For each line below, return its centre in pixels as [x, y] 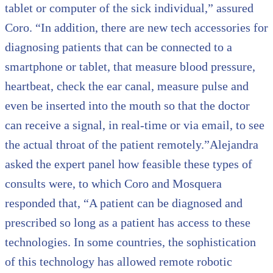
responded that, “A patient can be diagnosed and [124, 203]
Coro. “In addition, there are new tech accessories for [136, 28]
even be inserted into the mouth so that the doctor [127, 106]
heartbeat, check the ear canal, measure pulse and [127, 86]
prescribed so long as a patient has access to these [128, 223]
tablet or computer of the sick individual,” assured [129, 8]
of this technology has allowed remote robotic [119, 262]
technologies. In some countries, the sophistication [130, 242]
